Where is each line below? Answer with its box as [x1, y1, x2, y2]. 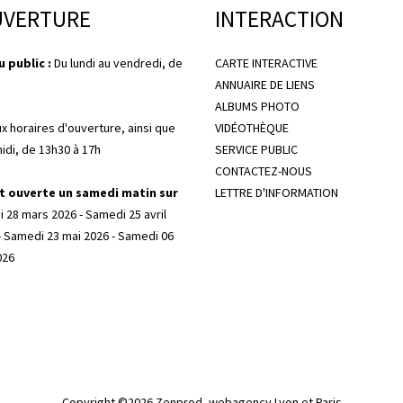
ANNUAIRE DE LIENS [215, 76, 315, 93]
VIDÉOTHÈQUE [215, 119, 289, 136]
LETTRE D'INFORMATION [215, 184, 338, 201]
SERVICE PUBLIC [215, 140, 298, 157]
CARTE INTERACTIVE [215, 54, 318, 71]
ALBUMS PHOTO [215, 97, 300, 114]
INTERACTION [215, 4, 344, 33]
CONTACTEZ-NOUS [215, 162, 312, 179]
